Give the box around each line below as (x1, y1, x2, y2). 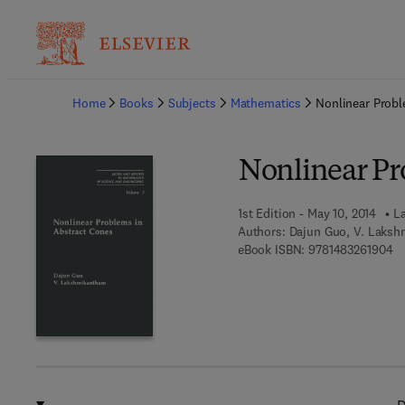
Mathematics (230, 95, 302, 111)
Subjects (167, 95, 216, 111)
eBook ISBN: (237, 241, 306, 258)
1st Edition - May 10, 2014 (237, 205, 377, 221)
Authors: (237, 223, 286, 240)
